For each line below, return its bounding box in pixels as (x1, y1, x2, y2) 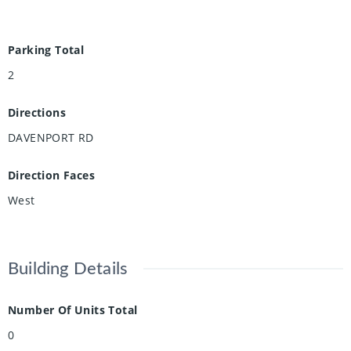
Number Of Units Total (8, 302, 138, 318)
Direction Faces (8, 168, 95, 183)
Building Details (8, 260, 128, 278)
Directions (8, 105, 66, 121)
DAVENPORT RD (8, 130, 94, 146)
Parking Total (8, 42, 85, 58)
